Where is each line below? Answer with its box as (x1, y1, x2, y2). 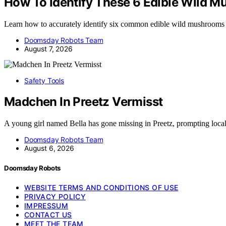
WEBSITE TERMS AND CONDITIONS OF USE (24, 183, 179, 192)
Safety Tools (24, 76, 64, 85)
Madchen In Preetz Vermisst (4, 94, 163, 109)
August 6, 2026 (24, 144, 74, 153)
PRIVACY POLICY (24, 192, 86, 201)
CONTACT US (24, 210, 72, 219)
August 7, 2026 (24, 44, 73, 53)
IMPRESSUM (24, 201, 69, 210)
